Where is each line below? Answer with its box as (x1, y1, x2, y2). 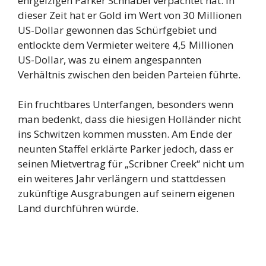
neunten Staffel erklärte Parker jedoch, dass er (18, 142, 233, 156)
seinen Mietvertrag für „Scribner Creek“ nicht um (18, 157, 244, 171)
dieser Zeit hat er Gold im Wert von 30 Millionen (18, 8, 242, 22)
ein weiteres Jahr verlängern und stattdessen (18, 172, 226, 186)
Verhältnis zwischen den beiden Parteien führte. (18, 67, 240, 81)
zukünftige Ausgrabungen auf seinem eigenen (18, 186, 235, 201)
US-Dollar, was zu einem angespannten (18, 52, 201, 66)
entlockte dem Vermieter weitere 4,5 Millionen (18, 37, 233, 52)
